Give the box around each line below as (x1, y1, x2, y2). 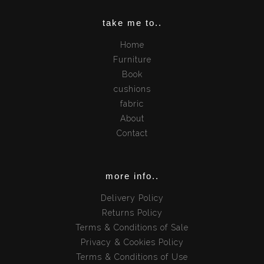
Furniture (113, 55, 151, 64)
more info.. (105, 171, 159, 181)
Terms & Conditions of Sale (75, 223, 189, 232)
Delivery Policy (100, 193, 164, 203)
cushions (113, 84, 151, 94)
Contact (116, 128, 148, 138)
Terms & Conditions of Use (76, 252, 188, 262)
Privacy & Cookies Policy (80, 237, 184, 247)
